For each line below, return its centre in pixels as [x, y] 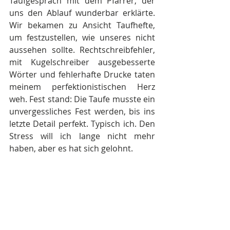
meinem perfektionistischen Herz [82, 87]
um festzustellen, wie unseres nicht [82, 37]
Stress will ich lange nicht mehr [82, 136]
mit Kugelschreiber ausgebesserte [82, 62]
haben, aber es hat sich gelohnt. [71, 148]
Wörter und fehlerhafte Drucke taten [82, 74]
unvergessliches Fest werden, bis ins [82, 111]
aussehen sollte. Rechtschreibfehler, [82, 50]
